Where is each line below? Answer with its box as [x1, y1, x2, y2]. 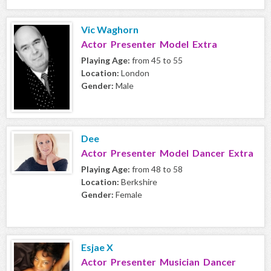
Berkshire [119, 177, 157, 188]
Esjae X [81, 241, 113, 253]
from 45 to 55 [130, 55, 183, 66]
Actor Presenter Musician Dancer [81, 256, 236, 268]
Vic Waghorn [81, 24, 139, 36]
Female [114, 189, 142, 200]
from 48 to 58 [130, 164, 183, 175]
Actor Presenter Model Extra [81, 38, 217, 50]
